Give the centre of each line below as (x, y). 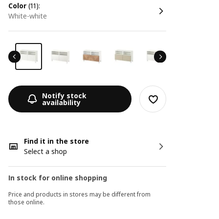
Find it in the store (57, 141)
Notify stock (65, 95)
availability (62, 102)
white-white (32, 16)
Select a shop (46, 151)
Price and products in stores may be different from (80, 194)
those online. (27, 202)
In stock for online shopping (58, 178)
